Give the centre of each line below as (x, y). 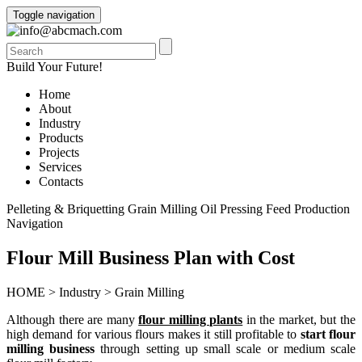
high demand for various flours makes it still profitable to (154, 334)
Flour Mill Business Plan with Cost (151, 257)
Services (60, 167)
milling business (51, 348)
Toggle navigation (54, 15)
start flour (328, 334)
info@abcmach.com (71, 30)
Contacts (61, 181)
